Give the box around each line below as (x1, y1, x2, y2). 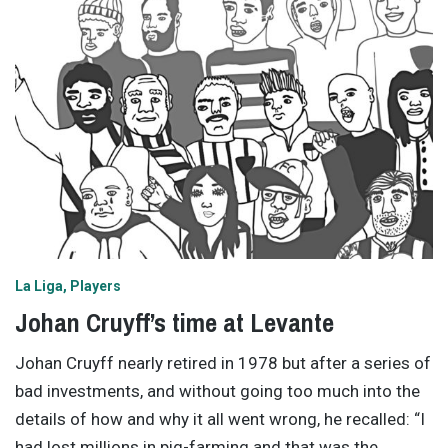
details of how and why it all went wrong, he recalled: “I (15, 409, 425, 430)
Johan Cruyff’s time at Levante (15, 304, 334, 340)
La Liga (15, 277, 63, 294)
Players (70, 277, 121, 294)
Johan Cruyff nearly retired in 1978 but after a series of (15, 353, 431, 374)
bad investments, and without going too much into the (15, 381, 420, 402)
